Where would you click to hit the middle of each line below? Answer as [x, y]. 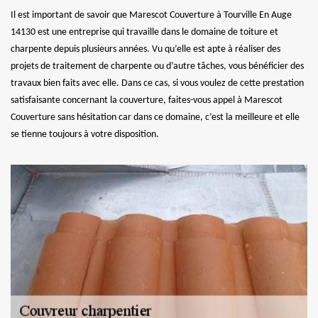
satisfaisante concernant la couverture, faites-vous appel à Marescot [147, 100]
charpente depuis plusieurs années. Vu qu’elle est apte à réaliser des [146, 49]
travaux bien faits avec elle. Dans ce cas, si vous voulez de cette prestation [157, 83]
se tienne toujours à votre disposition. [85, 134]
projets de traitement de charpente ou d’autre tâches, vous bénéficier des [157, 66]
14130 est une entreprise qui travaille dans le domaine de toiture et [144, 32]
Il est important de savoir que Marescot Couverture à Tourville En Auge [151, 15]
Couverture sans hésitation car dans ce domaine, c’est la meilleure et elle [155, 117]
